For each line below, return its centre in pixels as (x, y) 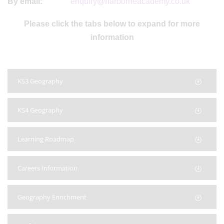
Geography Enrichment (52, 197)
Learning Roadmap (46, 139)
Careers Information (47, 168)
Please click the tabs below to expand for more (112, 24)
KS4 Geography (40, 110)
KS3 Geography (40, 81)
